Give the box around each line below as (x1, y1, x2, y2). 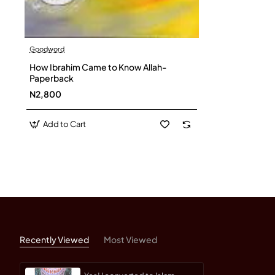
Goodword (29, 44, 64, 53)
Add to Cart (43, 118, 87, 129)
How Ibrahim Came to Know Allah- (29, 61, 166, 72)
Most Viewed (104, 233, 157, 245)
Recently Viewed (20, 233, 89, 245)
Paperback (29, 72, 74, 83)
